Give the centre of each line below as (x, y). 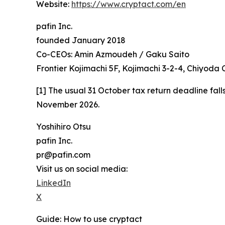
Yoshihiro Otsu (64, 127)
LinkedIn (53, 183)
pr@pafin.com (63, 155)
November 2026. (68, 105)
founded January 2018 (81, 40)
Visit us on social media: (82, 169)
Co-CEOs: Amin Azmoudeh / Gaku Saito (113, 54)
